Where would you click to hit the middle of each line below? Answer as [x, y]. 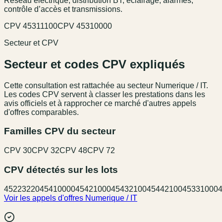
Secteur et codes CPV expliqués [94, 64]
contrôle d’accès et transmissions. [63, 9]
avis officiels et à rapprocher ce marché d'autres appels [100, 103]
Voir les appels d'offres [45, 198]
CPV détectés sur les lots [61, 169]
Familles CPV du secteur [60, 131]
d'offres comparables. [41, 112]
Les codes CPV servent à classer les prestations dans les [105, 94]
